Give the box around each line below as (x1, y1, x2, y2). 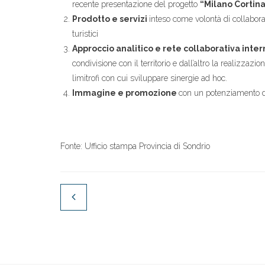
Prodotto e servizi (72, 14, 149, 24)
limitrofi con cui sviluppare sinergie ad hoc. (72, 73, 227, 83)
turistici (72, 29, 98, 38)
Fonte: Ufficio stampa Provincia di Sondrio (60, 141, 210, 151)
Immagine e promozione (72, 88, 179, 98)
